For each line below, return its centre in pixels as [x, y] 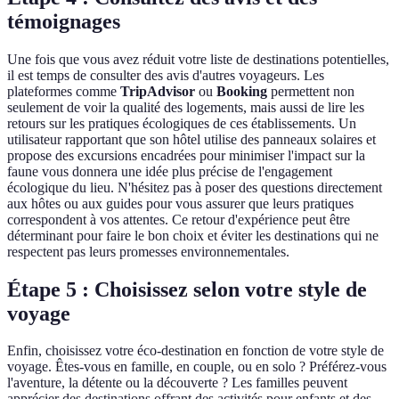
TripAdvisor [158, 91]
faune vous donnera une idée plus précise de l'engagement [170, 171]
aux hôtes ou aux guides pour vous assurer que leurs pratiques [180, 203]
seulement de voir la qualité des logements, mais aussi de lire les [186, 107]
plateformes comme [64, 91]
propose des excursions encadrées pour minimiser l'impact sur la [186, 155]
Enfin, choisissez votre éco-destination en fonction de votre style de [195, 351]
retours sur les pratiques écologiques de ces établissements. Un [182, 123]
